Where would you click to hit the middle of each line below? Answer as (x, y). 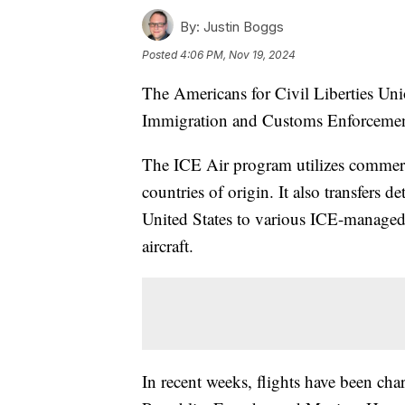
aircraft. (168, 246)
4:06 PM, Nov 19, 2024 (238, 55)
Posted (161, 55)
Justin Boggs (242, 27)
